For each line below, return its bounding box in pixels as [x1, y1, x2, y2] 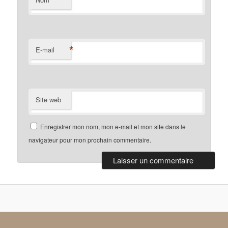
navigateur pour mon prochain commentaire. [28, 135, 152, 145]
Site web [36, 95, 62, 105]
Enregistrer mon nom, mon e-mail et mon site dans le [40, 122, 186, 131]
